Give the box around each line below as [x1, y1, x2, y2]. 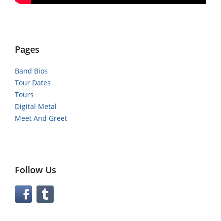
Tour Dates [15, 77, 51, 87]
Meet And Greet [15, 113, 67, 123]
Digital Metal [15, 101, 57, 111]
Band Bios [15, 66, 48, 75]
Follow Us [15, 163, 56, 176]
